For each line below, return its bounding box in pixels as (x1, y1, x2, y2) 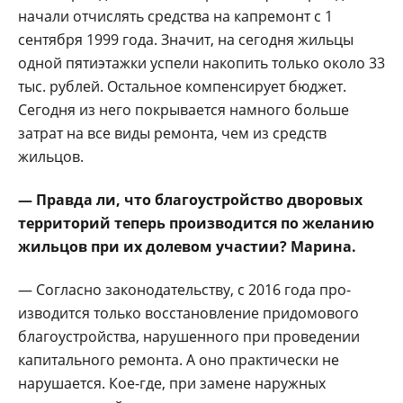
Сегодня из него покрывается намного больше (18, 99, 349, 120)
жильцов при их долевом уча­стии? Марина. (18, 236, 356, 256)
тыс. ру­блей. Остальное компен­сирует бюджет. (18, 76, 346, 96)
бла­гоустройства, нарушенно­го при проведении (18, 326, 360, 346)
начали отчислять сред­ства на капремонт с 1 (18, 5, 333, 26)
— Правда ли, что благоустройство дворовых (18, 189, 363, 210)
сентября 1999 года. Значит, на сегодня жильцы (18, 29, 354, 49)
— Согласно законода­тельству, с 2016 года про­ (18, 279, 351, 300)
